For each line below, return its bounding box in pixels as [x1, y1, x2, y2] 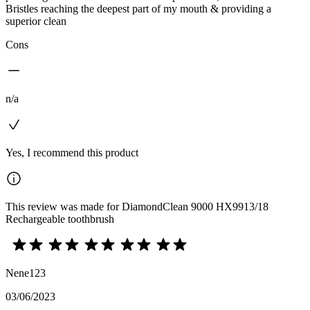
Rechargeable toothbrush [6, 212, 114, 225]
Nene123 [6, 266, 46, 279]
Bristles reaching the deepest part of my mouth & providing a [6, 2, 271, 15]
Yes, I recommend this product [6, 146, 138, 158]
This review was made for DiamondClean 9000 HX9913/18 [6, 200, 268, 212]
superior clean [6, 15, 66, 27]
